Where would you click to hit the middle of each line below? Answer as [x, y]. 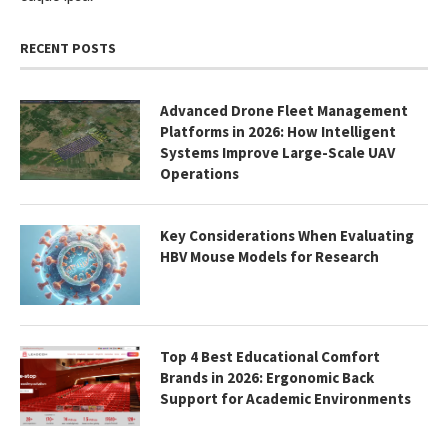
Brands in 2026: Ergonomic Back [267, 378]
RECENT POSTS [68, 48]
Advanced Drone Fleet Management [284, 111]
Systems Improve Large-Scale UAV [277, 153]
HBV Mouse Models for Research [269, 257]
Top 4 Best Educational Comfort [270, 357]
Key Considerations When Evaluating [287, 236]
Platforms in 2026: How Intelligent [278, 132]
